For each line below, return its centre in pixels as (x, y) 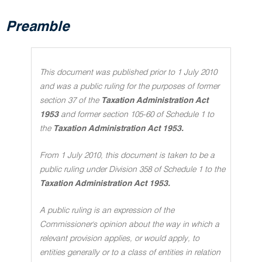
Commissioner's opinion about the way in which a (130, 225)
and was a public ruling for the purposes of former (130, 87)
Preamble (38, 27)
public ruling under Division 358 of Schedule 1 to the (132, 170)
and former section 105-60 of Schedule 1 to (137, 115)
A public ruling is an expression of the (107, 211)
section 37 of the (70, 101)
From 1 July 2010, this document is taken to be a (127, 156)
